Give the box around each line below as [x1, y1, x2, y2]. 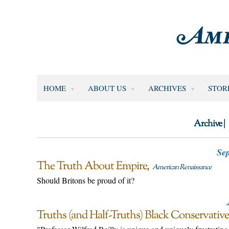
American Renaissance [152, 162, 212, 173]
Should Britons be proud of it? [37, 174, 134, 186]
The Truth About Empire [37, 158, 147, 175]
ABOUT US [87, 82, 126, 93]
